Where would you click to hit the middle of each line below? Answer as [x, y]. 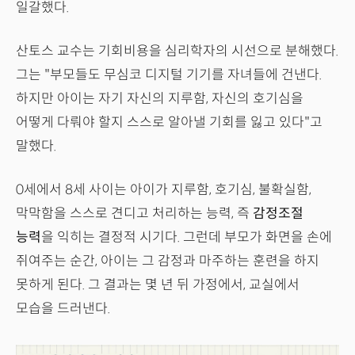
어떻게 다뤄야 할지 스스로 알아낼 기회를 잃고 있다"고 [169, 122]
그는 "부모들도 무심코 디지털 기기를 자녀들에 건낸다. [169, 74]
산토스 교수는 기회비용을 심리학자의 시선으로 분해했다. [177, 51]
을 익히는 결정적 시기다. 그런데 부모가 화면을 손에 [187, 237]
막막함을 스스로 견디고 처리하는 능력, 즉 [134, 213]
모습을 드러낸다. [63, 308]
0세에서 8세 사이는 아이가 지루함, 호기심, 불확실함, [164, 189]
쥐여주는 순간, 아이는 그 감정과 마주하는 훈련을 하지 [168, 261]
